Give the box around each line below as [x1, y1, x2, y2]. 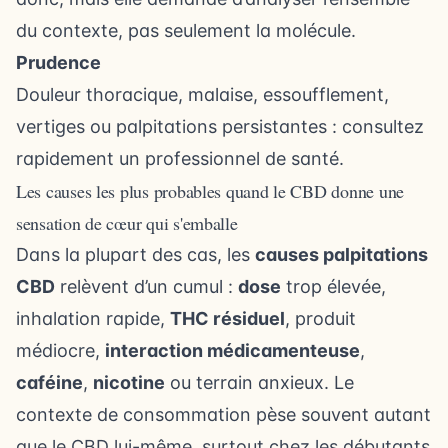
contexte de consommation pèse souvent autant [16, 404, 431, 425]
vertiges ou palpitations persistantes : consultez [16, 116, 424, 137]
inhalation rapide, [16, 308, 170, 329]
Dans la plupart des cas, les [16, 244, 255, 265]
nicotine [93, 372, 165, 393]
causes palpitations [255, 244, 428, 265]
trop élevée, [281, 276, 386, 297]
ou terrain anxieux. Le [165, 372, 354, 393]
